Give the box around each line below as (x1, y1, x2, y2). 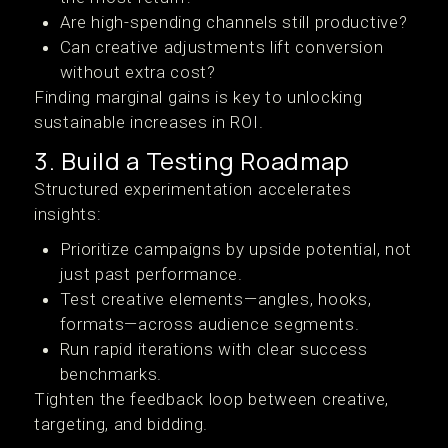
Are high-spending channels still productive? (59, 12, 408, 32)
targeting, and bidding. (34, 414, 209, 434)
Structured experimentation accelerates (34, 179, 352, 199)
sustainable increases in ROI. (34, 112, 264, 132)
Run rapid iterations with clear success (59, 339, 368, 359)
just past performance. (59, 264, 243, 284)
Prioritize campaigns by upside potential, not (59, 239, 413, 259)
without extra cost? (59, 62, 216, 82)
